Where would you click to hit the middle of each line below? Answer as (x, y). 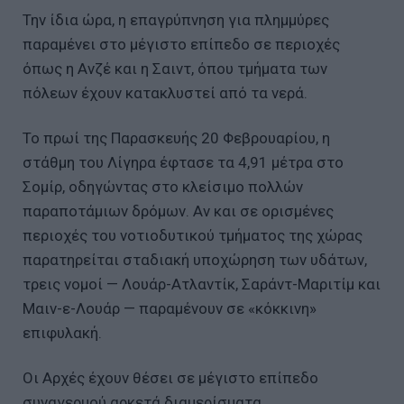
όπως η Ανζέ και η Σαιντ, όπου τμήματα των (175, 69)
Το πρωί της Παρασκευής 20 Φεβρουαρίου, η (176, 138)
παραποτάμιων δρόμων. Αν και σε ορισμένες (178, 211)
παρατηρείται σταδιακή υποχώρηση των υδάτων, (195, 260)
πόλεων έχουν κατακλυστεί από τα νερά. (165, 93)
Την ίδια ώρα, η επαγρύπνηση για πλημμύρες (176, 20)
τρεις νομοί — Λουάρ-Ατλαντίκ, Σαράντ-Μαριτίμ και (202, 285)
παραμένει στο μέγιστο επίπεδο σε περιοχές (181, 45)
